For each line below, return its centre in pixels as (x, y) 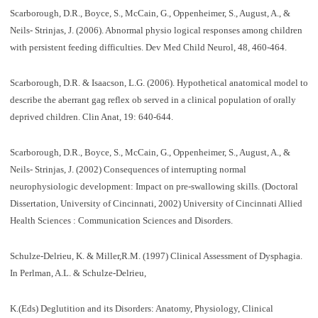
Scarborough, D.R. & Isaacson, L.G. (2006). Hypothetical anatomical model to (159, 82)
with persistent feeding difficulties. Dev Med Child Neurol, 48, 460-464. (148, 47)
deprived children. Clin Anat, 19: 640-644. (91, 116)
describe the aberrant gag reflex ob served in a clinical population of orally (153, 99)
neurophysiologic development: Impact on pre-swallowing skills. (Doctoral (154, 186)
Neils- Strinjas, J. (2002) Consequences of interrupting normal (128, 169)
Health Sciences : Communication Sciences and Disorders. (121, 220)
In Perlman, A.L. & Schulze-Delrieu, (78, 273)
